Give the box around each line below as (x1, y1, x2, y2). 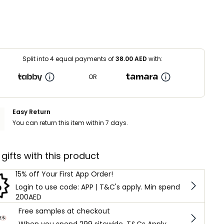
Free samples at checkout (18, 206, 110, 216)
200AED (15, 191, 41, 202)
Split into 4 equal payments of (22, 54, 115, 63)
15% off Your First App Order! (15, 168, 113, 179)
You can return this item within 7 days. (12, 118, 128, 127)
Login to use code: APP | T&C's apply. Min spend (15, 181, 180, 192)
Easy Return (12, 107, 50, 116)
